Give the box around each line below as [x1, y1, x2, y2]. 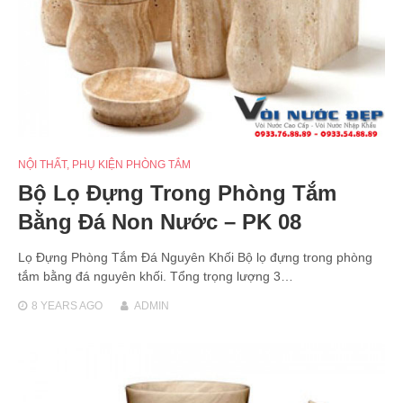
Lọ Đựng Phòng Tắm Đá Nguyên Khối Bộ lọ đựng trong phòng [18, 249, 372, 264]
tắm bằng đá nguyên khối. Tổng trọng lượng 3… [18, 268, 293, 283]
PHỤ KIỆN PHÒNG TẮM [72, 157, 191, 171]
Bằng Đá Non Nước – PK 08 [18, 209, 301, 234]
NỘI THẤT [18, 157, 67, 171]
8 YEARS [31, 299, 77, 312]
